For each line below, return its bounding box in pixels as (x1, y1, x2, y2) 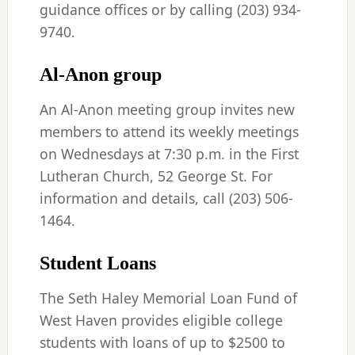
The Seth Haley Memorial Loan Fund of (39, 288, 297, 307)
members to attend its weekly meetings (39, 122, 299, 141)
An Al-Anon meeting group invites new (39, 100, 295, 119)
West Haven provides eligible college (39, 311, 283, 330)
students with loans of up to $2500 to (39, 333, 285, 352)
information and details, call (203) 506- (39, 189, 293, 208)
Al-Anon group (39, 64, 162, 85)
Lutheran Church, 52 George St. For (39, 166, 273, 185)
